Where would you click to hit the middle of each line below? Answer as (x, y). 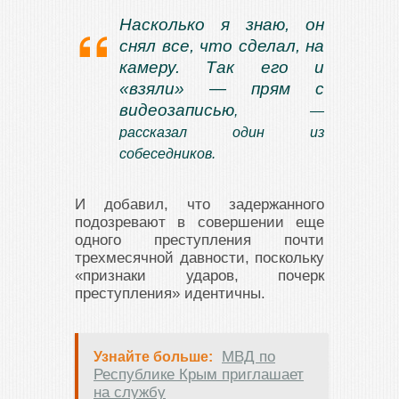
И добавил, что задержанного (199, 204)
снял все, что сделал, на (222, 46)
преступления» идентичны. (170, 293)
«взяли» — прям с (222, 89)
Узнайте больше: (153, 357)
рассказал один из (222, 132)
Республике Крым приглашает (199, 375)
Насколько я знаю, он (222, 24)
